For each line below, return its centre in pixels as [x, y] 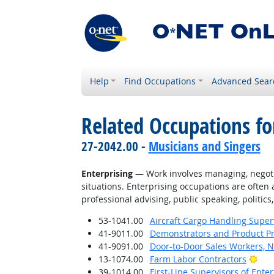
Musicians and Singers [204, 146]
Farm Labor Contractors [198, 259]
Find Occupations [160, 81]
